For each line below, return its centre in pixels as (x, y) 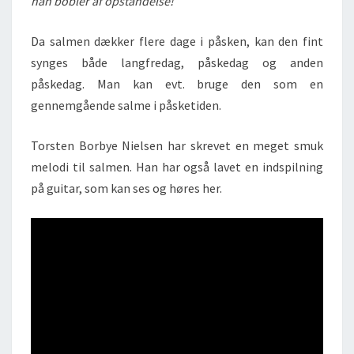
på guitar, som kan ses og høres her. (126, 188)
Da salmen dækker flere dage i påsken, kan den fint (177, 41)
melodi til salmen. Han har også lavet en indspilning (177, 167)
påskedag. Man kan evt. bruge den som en (177, 84)
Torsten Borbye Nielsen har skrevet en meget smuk (177, 145)
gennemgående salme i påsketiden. (126, 105)
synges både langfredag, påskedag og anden (177, 62)
